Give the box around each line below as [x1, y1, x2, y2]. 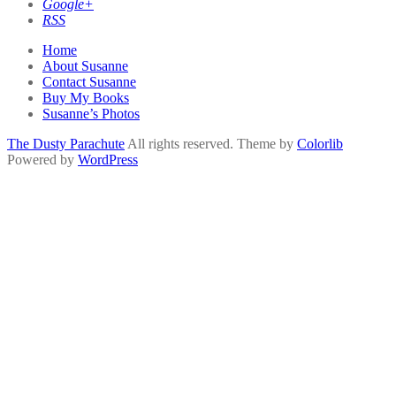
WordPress [78, 151, 138, 167]
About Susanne [42, 57, 128, 73]
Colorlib [297, 135, 343, 151]
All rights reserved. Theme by [125, 135, 297, 151]
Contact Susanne [42, 73, 136, 89]
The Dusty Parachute [7, 135, 125, 151]
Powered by [7, 151, 78, 167]
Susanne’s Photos [42, 105, 140, 121]
